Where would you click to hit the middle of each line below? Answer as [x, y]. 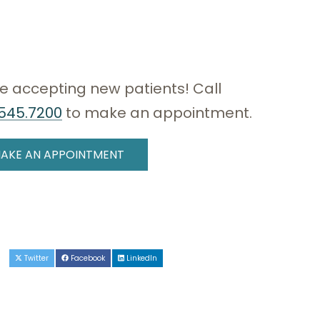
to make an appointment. [157, 113]
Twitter [35, 258]
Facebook [87, 258]
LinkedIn [140, 258]
